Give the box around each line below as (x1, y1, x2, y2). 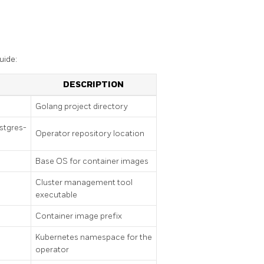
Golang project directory (35, 101, 128, 112)
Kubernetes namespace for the (35, 232, 152, 243)
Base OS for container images (35, 156, 148, 167)
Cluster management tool (35, 177, 133, 188)
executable (35, 190, 77, 200)
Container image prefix (35, 211, 122, 222)
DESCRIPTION (63, 80, 124, 90)
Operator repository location (35, 128, 144, 139)
